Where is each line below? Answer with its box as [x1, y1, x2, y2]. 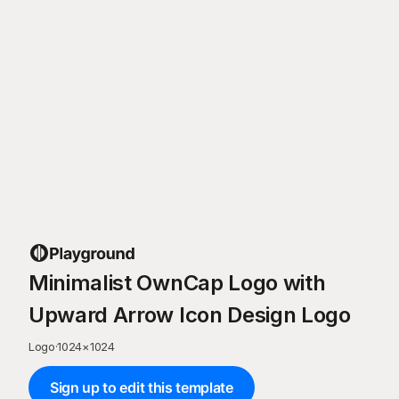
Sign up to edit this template [50, 379, 233, 396]
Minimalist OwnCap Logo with [28, 270, 326, 296]
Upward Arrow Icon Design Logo [28, 302, 351, 328]
